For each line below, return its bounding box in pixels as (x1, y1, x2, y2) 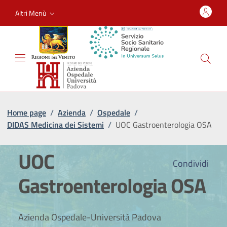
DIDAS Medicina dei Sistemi (7, 118, 104, 131)
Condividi (171, 156, 209, 170)
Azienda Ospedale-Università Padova (18, 210, 161, 224)
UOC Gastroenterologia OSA (116, 118, 212, 131)
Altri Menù (15, 7, 46, 18)
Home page (7, 106, 46, 119)
